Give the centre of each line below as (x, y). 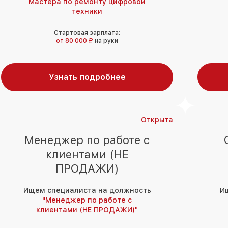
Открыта (157, 120)
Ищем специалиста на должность (87, 191)
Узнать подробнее (87, 77)
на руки (106, 41)
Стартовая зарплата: (87, 33)
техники (87, 11)
